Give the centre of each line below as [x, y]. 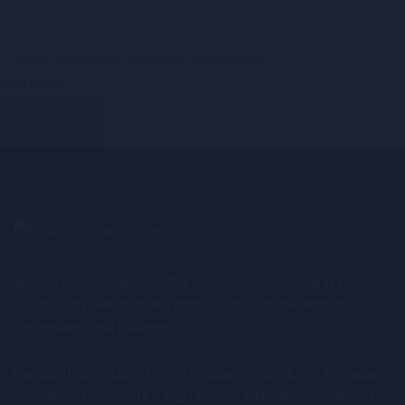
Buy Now [52, 122]
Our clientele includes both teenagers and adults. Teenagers [200, 373]
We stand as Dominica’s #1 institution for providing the [186, 282]
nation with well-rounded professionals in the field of [180, 304]
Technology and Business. [95, 327]
